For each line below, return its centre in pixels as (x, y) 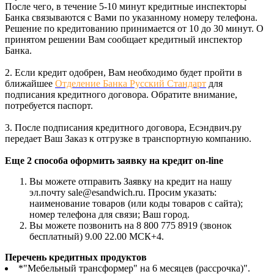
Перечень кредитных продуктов (76, 257)
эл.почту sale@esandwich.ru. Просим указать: (123, 193)
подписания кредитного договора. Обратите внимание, (121, 95)
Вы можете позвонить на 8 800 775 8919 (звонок (131, 226)
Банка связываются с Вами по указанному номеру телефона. (131, 18)
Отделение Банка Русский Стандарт (131, 84)
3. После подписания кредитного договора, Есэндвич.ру (123, 128)
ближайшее (30, 84)
